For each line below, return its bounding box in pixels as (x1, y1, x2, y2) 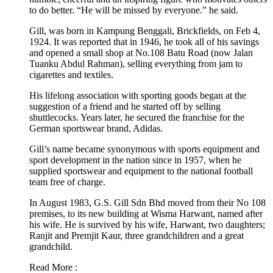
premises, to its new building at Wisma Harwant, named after (29, 208, 263, 219)
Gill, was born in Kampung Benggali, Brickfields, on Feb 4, (29, 26, 260, 37)
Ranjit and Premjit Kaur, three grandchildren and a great (29, 230, 244, 241)
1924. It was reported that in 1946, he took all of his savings (29, 37, 259, 48)
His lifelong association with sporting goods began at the (29, 90, 246, 101)
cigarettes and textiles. (29, 69, 113, 80)
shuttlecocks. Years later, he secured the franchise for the (29, 112, 244, 123)
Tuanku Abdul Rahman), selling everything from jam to (29, 58, 243, 69)
